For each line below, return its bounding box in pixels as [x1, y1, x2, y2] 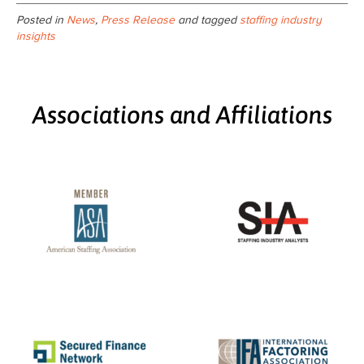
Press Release [101, 12, 175, 27]
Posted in [16, 12, 67, 27]
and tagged [175, 12, 240, 27]
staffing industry [240, 12, 322, 27]
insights [16, 28, 55, 43]
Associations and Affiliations [32, 100, 332, 128]
